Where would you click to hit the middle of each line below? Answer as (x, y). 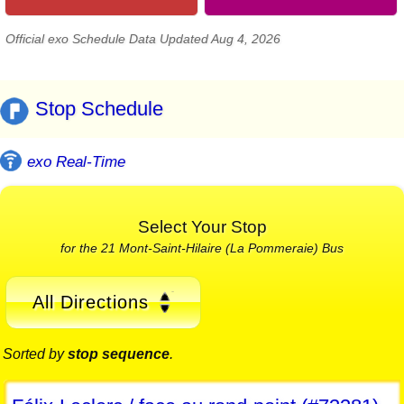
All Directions (90, 302)
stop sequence (119, 354)
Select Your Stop (202, 226)
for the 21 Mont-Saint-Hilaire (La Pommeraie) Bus (202, 248)
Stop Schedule (99, 109)
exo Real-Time (76, 161)
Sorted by (35, 354)
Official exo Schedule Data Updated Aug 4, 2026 (143, 38)
